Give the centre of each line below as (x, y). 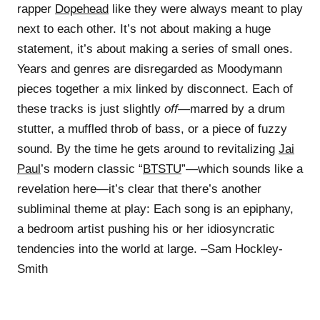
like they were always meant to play (206, 9)
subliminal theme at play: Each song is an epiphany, (155, 209)
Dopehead (82, 9)
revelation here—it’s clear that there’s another (139, 189)
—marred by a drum (231, 109)
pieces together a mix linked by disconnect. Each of (155, 89)
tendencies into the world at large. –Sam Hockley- (150, 249)
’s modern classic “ (92, 169)
